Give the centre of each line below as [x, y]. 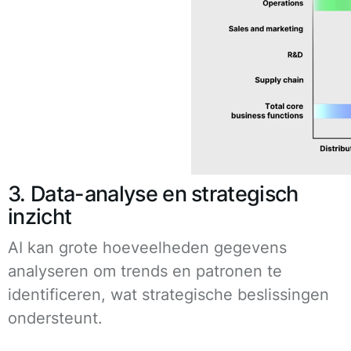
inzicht [40, 216]
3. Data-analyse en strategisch [153, 194]
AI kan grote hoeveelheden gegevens [147, 247]
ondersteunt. [55, 318]
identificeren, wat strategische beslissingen [168, 294]
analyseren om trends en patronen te [145, 271]
